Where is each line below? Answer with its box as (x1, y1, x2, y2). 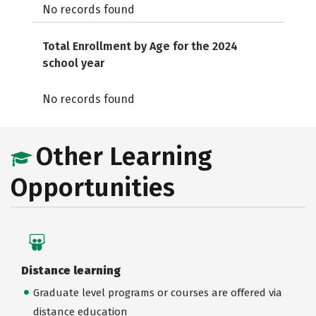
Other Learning (36, 141, 212, 172)
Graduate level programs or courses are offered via (32, 286, 282, 299)
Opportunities (11, 172, 175, 203)
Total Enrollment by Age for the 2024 (42, 39, 238, 53)
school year (42, 56, 104, 70)
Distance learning (21, 264, 121, 277)
